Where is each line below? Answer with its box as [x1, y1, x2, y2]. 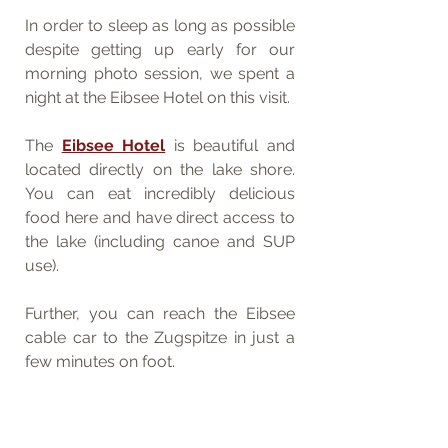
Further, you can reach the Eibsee [25, 303, 295, 323]
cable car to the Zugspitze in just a [25, 327, 295, 347]
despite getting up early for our [25, 39, 295, 59]
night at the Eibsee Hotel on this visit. [25, 87, 294, 107]
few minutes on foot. [25, 351, 175, 371]
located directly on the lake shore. [25, 159, 295, 179]
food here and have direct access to [25, 207, 295, 227]
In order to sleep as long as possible [25, 15, 295, 35]
